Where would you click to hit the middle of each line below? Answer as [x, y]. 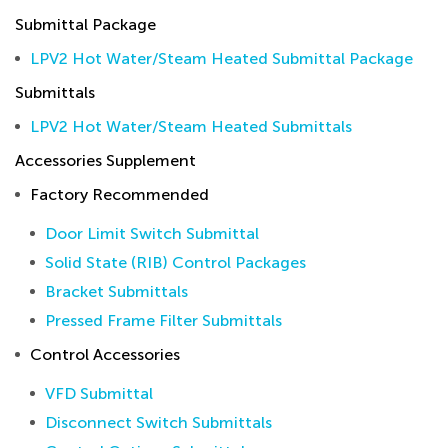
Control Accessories [105, 354]
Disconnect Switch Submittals [158, 422]
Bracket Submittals [116, 291]
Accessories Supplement [105, 160]
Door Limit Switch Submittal [152, 233]
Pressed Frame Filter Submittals [163, 320]
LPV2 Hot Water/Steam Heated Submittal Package [221, 58]
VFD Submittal [99, 393]
